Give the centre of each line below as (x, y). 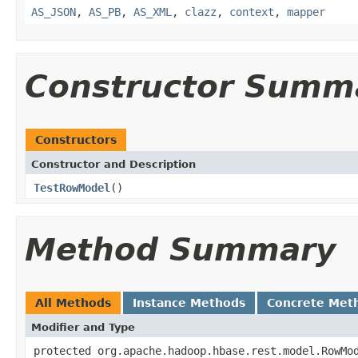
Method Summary (180, 249)
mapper (306, 12)
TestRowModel (72, 187)
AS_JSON (54, 12)
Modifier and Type (83, 327)
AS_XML (153, 12)
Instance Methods (189, 302)
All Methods (73, 302)
